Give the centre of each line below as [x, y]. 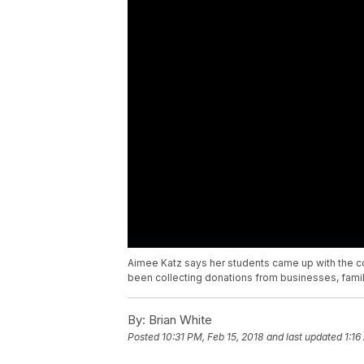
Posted [145, 337]
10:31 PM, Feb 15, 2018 [212, 337]
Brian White [179, 320]
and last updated [304, 337]
